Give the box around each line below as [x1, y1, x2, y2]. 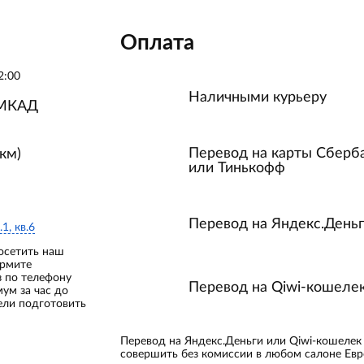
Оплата [120, 32, 194, 54]
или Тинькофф [188, 161, 285, 175]
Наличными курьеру [188, 90, 327, 105]
